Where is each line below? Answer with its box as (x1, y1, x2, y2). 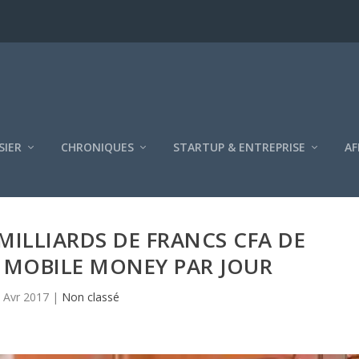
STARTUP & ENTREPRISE (173, 139, 306, 155)
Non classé (62, 288, 120, 305)
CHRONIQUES (61, 139, 135, 155)
